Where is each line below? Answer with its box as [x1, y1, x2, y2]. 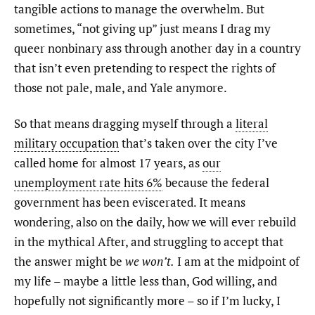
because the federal [162, 174, 269, 191]
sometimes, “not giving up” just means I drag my [14, 20, 271, 37]
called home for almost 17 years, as [14, 155, 202, 172]
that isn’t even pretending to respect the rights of [14, 59, 276, 76]
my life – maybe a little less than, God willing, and [14, 273, 277, 290]
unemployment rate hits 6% [14, 174, 162, 191]
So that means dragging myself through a [14, 115, 236, 132]
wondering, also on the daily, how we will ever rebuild [14, 214, 296, 231]
